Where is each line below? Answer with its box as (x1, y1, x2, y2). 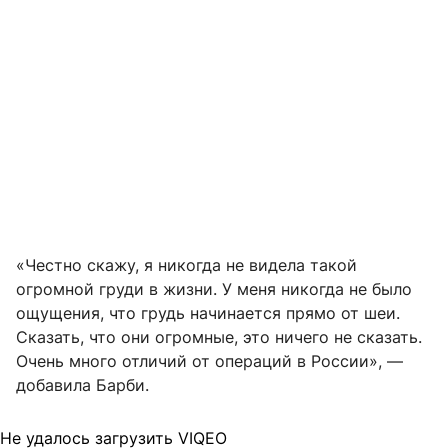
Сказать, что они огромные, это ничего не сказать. (16, 326, 422, 347)
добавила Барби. (16, 374, 149, 395)
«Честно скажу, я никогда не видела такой (16, 254, 357, 275)
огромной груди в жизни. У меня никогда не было (16, 278, 412, 299)
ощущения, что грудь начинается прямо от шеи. (16, 302, 400, 323)
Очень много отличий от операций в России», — (16, 350, 403, 371)
